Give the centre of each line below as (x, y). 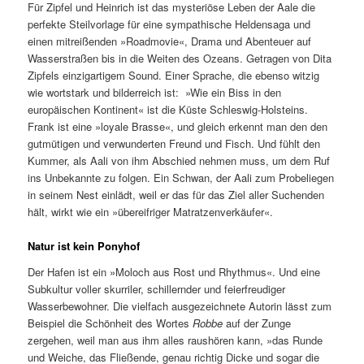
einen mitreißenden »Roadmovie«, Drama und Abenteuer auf (170, 41)
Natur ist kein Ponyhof (84, 246)
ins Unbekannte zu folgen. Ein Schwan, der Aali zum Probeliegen (181, 178)
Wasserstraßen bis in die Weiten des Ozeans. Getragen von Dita (180, 58)
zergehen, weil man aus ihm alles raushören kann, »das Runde (175, 340)
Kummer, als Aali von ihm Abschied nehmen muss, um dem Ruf (179, 161)
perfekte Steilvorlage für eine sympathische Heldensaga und (169, 24)
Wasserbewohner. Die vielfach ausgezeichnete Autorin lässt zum (180, 305)
